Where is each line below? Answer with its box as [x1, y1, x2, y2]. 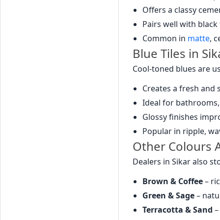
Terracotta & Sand [142, 204, 213, 216]
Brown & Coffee [142, 176, 203, 187]
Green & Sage [142, 190, 194, 201]
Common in [142, 33, 188, 44]
